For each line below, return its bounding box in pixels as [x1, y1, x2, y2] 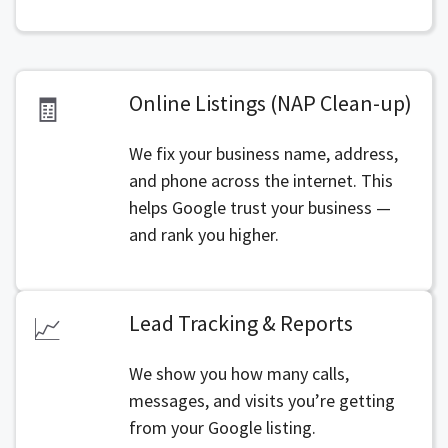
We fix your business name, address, [128, 142, 398, 165]
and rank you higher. [128, 223, 279, 246]
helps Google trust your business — [128, 196, 391, 219]
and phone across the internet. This [128, 169, 393, 192]
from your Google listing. [128, 416, 316, 439]
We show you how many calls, [128, 362, 349, 385]
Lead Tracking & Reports [128, 309, 353, 337]
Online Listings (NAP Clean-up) [128, 89, 412, 117]
